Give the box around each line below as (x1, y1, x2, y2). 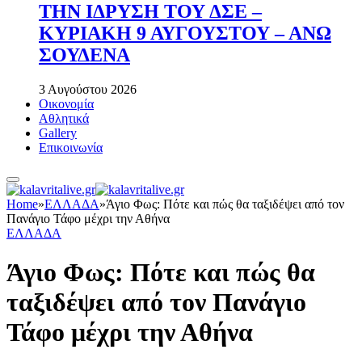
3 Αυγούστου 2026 (39, 82, 137, 96)
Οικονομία (39, 96, 94, 111)
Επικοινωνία (39, 140, 103, 154)
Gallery (39, 125, 77, 140)
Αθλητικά (39, 111, 89, 125)
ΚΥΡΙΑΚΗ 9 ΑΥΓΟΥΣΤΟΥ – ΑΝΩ (39, 22, 331, 44)
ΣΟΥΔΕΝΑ (39, 44, 130, 65)
